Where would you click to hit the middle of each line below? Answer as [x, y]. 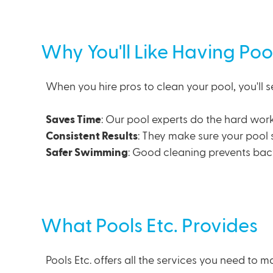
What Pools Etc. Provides [150, 226]
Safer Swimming [87, 153]
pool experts [158, 120]
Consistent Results [92, 136]
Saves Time [74, 120]
